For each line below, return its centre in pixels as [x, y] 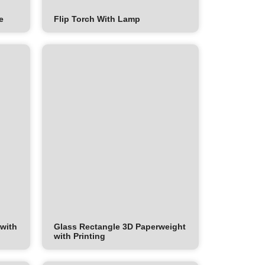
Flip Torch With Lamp [97, 19]
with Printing [80, 236]
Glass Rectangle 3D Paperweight [120, 227]
